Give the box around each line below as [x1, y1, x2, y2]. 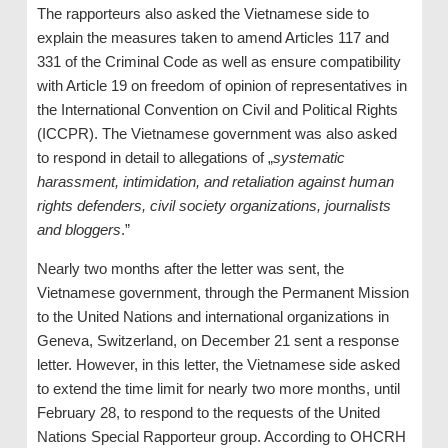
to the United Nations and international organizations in [36, 308, 389, 326]
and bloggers [36, 221, 121, 239]
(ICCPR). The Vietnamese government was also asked [36, 125, 397, 143]
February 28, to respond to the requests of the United [36, 404, 380, 422]
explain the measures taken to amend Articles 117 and [36, 29, 389, 47]
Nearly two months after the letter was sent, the [36, 260, 344, 278]
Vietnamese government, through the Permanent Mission [36, 284, 409, 302]
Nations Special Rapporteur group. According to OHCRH [36, 428, 406, 446]
